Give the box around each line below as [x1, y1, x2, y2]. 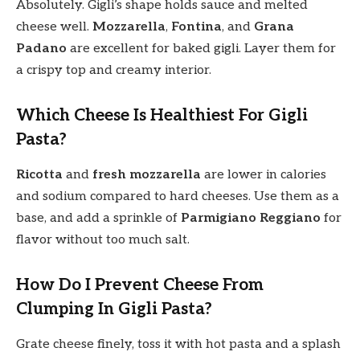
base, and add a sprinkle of [16, 211, 181, 227]
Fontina [171, 19, 222, 35]
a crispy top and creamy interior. [16, 63, 211, 79]
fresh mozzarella [92, 167, 201, 183]
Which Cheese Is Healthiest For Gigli [16, 104, 308, 125]
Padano [16, 41, 67, 57]
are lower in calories [201, 167, 326, 183]
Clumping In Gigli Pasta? [16, 298, 212, 319]
